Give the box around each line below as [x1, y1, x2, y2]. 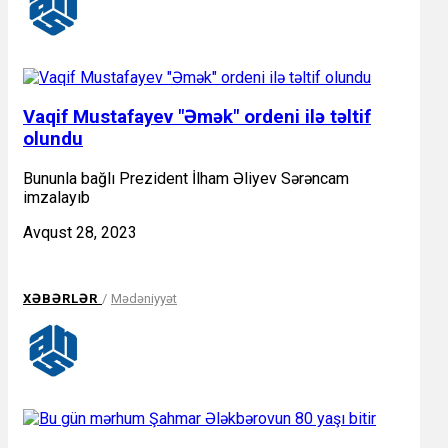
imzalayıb [23, 187, 90, 207]
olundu [23, 128, 83, 151]
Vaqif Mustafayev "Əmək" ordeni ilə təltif [23, 106, 371, 129]
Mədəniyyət [111, 290, 177, 306]
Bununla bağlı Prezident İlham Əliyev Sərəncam [23, 168, 349, 188]
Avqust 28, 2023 [23, 222, 137, 242]
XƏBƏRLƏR [23, 290, 102, 306]
